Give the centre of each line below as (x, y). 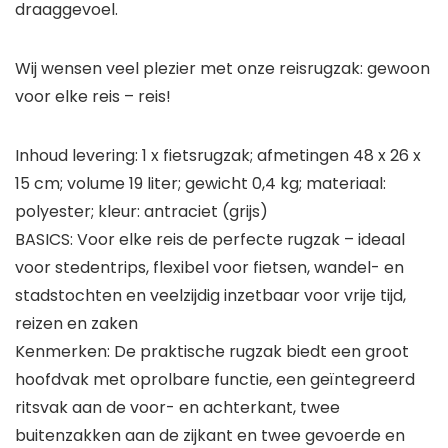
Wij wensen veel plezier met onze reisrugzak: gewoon (222, 69)
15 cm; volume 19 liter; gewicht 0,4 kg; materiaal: (200, 184)
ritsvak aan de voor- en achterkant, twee (177, 408)
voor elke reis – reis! (93, 97)
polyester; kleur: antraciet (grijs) (141, 212)
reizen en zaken (76, 324)
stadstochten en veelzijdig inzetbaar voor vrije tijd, (210, 296)
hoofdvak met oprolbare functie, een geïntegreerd (215, 380)
